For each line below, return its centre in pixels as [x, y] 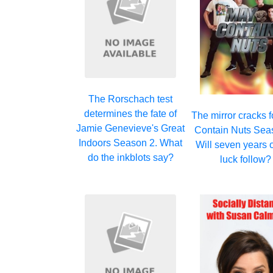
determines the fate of [131, 114]
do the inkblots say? [130, 158]
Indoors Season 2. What [131, 143]
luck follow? [246, 160]
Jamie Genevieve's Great [131, 129]
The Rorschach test [131, 99]
